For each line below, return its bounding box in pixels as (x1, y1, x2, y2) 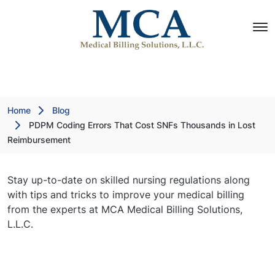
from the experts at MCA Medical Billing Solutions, (7, 203, 242, 215)
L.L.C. (7, 218, 33, 230)
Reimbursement (7, 134, 71, 145)
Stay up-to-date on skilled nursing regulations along (7, 174, 250, 186)
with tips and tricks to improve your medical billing (7, 188, 244, 201)
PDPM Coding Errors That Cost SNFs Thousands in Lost (29, 120, 255, 130)
